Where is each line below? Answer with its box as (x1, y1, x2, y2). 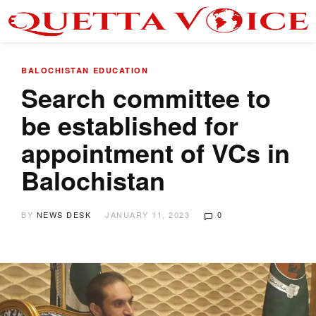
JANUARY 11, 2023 (105, 209, 190, 220)
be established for (21, 107, 238, 143)
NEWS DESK (36, 209, 91, 220)
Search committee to (21, 79, 271, 116)
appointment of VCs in (21, 134, 290, 171)
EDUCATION (92, 65, 148, 75)
